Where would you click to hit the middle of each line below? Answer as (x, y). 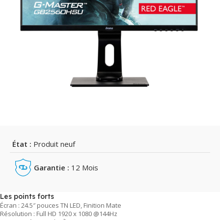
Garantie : (52, 167)
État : (22, 144)
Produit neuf (53, 144)
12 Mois (84, 167)
